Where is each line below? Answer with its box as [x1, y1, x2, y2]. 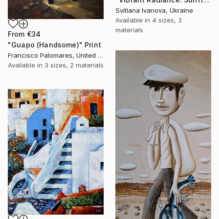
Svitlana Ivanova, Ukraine [115, 6, 193, 15]
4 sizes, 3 [152, 16, 182, 24]
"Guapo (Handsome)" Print [8, 40, 101, 49]
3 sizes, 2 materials [44, 61, 104, 69]
